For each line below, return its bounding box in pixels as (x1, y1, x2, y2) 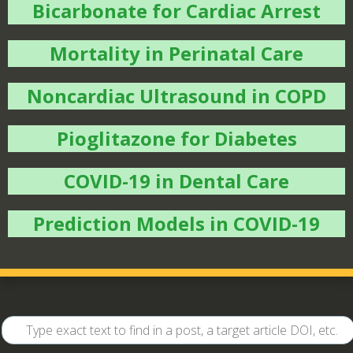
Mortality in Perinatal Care (50, 40, 303, 66)
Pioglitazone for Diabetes (56, 125, 297, 151)
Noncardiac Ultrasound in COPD (27, 83, 326, 109)
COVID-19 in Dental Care (64, 168, 289, 194)
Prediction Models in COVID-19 (33, 210, 320, 236)
